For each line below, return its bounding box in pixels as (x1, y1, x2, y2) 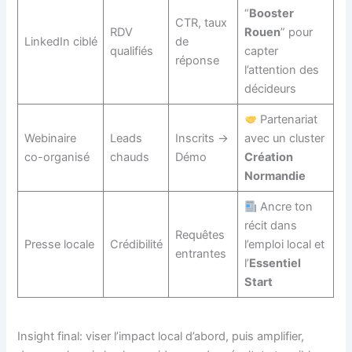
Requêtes (174, 228, 225, 243)
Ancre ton (257, 200, 313, 214)
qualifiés (109, 44, 153, 59)
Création (244, 150, 293, 165)
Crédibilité (109, 237, 163, 252)
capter (244, 44, 278, 59)
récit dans (244, 218, 297, 233)
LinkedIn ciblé (24, 35, 97, 49)
